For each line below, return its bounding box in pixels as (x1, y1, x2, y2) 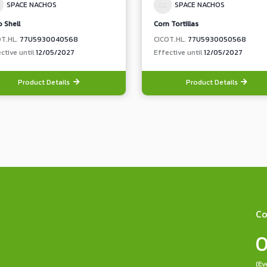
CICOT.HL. (153, 34, 188, 45)
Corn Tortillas (153, 18, 198, 29)
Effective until (153, 47, 204, 58)
